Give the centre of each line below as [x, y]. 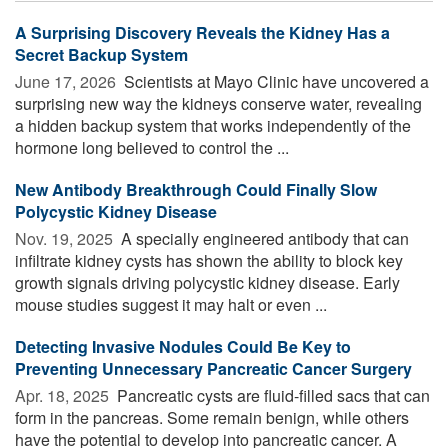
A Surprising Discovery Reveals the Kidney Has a [202, 32]
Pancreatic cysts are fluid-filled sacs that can [271, 395]
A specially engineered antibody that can [263, 238]
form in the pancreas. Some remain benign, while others [212, 417]
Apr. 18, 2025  [64, 395]
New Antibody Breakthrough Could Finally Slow [196, 189]
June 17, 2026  [67, 81]
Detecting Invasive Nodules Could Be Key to [183, 346]
